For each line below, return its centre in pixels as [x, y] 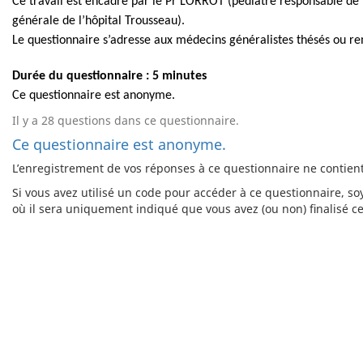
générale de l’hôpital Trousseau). [100, 21]
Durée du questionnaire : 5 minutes [111, 76]
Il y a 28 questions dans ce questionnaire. [126, 120]
